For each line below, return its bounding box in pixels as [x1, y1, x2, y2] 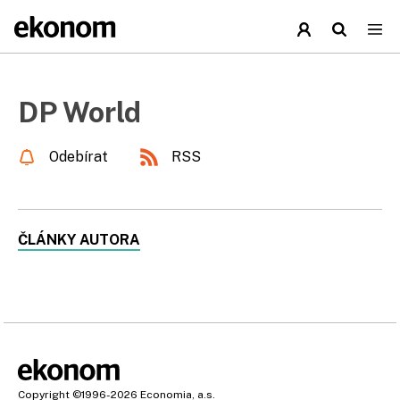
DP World [18, 96, 141, 129]
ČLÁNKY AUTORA [18, 231, 140, 248]
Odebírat [49, 148, 108, 165]
